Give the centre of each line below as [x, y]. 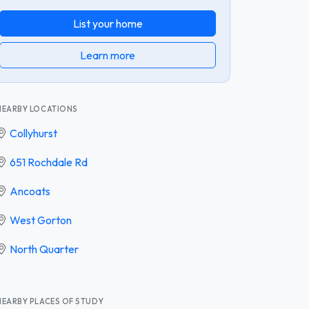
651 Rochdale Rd [49, 162]
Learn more [108, 55]
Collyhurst [33, 133]
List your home [108, 23]
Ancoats [30, 191]
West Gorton [41, 220]
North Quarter [44, 249]
